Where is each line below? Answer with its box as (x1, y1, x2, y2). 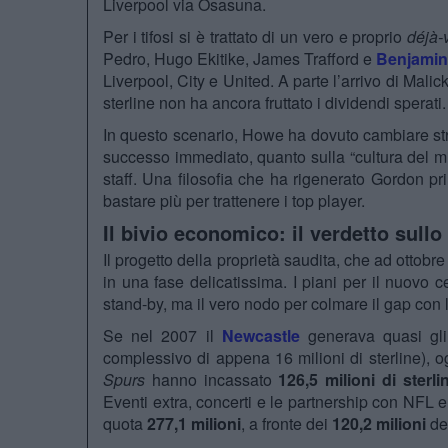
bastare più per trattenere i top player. (103, 189, 365, 213)
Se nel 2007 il (103, 324, 222, 348)
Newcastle (221, 324, 300, 348)
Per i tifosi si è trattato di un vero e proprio (103, 25, 408, 49)
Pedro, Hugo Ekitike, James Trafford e (103, 47, 377, 71)
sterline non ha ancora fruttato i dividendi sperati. (103, 91, 446, 115)
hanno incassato (145, 368, 279, 392)
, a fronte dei (241, 412, 332, 436)
